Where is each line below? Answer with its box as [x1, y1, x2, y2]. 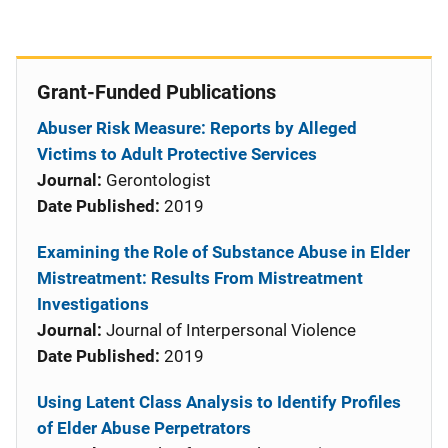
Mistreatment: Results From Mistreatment [37, 268, 363, 288]
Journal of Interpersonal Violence [102, 320, 356, 340]
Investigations [37, 294, 149, 314]
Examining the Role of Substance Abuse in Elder [37, 242, 410, 262]
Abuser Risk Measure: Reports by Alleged [37, 118, 357, 138]
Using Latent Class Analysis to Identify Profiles [37, 392, 401, 412]
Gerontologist [102, 170, 211, 190]
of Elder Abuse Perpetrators [37, 418, 251, 438]
